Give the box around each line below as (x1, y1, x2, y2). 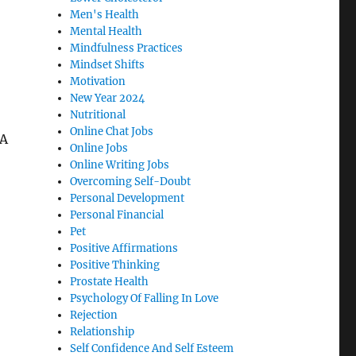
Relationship (70, 325, 135, 339)
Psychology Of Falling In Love (70, 292, 219, 306)
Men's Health (70, 8, 140, 22)
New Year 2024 (70, 91, 145, 106)
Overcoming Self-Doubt (70, 175, 192, 189)
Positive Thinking (70, 258, 161, 273)
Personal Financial (70, 208, 164, 222)
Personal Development (70, 192, 185, 206)
